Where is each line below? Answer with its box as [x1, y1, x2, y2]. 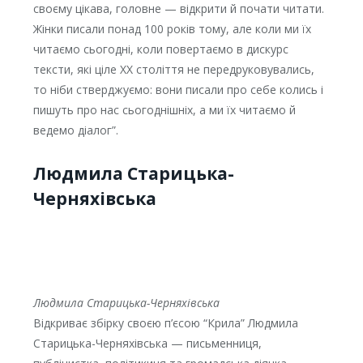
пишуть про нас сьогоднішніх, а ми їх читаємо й [32, 102, 296, 118]
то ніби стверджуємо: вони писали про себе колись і [32, 82, 323, 98]
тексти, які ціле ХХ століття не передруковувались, [32, 62, 314, 78]
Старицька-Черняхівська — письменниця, [32, 335, 262, 352]
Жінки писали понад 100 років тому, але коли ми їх [32, 21, 311, 37]
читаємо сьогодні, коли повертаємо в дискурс [32, 41, 288, 58]
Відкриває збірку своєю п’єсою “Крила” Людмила [32, 315, 298, 331]
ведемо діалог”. [32, 122, 118, 139]
